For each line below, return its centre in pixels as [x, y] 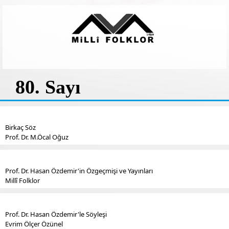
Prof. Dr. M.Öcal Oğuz [37, 137]
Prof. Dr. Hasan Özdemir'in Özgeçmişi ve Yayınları [79, 171]
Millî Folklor [22, 180]
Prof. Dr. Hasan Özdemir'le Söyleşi [56, 214]
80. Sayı [48, 87]
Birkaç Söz [20, 127]
